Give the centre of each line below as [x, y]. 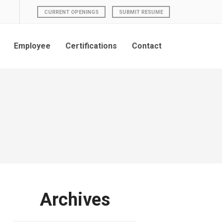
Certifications [91, 46]
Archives [75, 200]
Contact [147, 46]
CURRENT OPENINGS [71, 12]
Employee [32, 46]
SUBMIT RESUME [141, 12]
